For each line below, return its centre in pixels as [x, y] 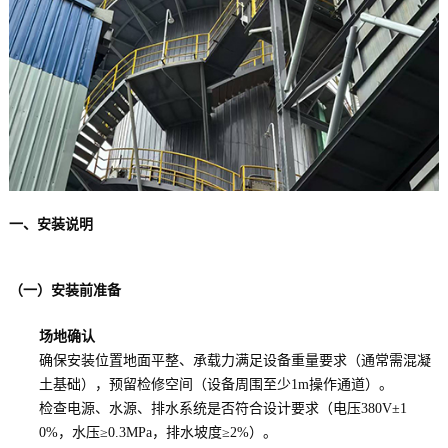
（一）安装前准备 [64, 291]
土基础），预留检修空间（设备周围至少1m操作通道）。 [215, 385]
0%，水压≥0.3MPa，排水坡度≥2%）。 [157, 433]
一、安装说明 [50, 225]
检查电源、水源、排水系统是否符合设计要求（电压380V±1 [222, 409]
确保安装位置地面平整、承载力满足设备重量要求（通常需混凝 [234, 361]
